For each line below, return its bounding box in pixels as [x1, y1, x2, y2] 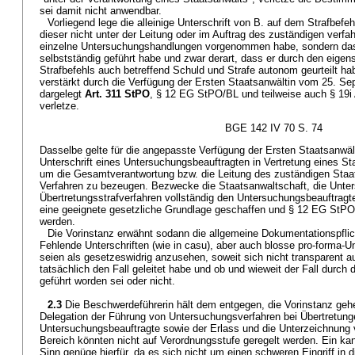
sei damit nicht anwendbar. [40, 5, 162, 17]
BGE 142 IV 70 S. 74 [225, 122, 323, 134]
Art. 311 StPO [85, 88, 150, 100]
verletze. [40, 100, 79, 112]
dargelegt [40, 88, 85, 100]
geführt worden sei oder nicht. [40, 275, 175, 287]
